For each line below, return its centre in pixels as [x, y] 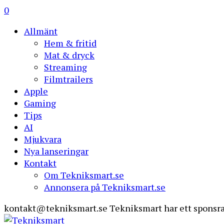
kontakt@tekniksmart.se [56, 208]
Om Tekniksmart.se [84, 175]
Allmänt [41, 31]
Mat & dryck [69, 55]
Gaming [40, 103]
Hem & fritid [70, 43]
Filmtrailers [68, 79]
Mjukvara [43, 139]
